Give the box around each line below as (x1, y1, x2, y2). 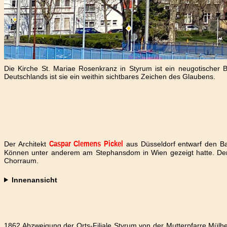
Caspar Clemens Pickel (49, 140, 124, 148)
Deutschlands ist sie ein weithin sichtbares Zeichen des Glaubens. (4, 72, 215, 81)
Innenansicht (12, 175, 58, 184)
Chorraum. (4, 157, 39, 165)
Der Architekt (4, 140, 49, 148)
